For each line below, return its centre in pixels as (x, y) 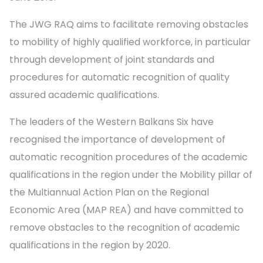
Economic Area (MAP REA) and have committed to (127, 210)
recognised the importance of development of (117, 140)
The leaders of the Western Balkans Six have (112, 122)
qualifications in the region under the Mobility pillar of (131, 175)
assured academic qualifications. (85, 95)
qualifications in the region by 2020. (91, 245)
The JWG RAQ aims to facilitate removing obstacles (129, 25)
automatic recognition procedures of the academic (129, 157)
